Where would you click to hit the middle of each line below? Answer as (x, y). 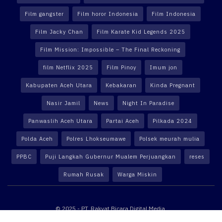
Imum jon (164, 67)
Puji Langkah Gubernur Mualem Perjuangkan (110, 156)
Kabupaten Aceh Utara (59, 85)
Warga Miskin (137, 174)
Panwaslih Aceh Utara (60, 121)
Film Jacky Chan (59, 31)
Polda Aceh (37, 139)
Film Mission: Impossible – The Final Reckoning (110, 49)
